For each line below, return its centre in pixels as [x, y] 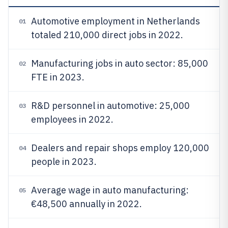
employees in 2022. [72, 119]
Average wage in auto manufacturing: [110, 190]
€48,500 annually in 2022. [87, 204]
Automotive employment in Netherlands [116, 21]
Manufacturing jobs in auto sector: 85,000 [120, 63]
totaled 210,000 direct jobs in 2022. [107, 35]
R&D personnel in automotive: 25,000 [110, 106]
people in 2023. [64, 162]
